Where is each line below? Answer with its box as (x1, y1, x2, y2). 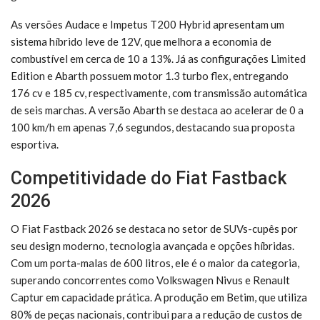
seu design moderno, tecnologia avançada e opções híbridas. (11, 239, 294, 252)
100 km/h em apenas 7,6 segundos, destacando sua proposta (11, 120, 295, 134)
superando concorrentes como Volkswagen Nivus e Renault (11, 273, 290, 286)
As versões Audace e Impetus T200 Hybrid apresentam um (11, 17, 284, 31)
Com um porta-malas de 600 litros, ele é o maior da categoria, (11, 256, 299, 269)
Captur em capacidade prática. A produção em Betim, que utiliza (11, 290, 307, 304)
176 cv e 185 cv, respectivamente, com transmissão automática (11, 86, 307, 99)
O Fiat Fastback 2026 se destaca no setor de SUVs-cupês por (11, 221, 298, 235)
